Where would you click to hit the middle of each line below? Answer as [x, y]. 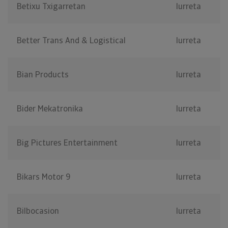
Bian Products [43, 75]
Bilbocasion [38, 211]
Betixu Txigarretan [51, 7]
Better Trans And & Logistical [71, 41]
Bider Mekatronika [50, 109]
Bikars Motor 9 [44, 177]
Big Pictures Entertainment [67, 143]
